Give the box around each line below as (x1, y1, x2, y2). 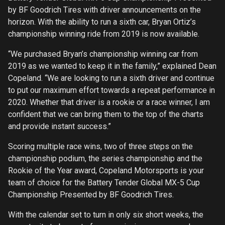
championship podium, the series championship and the (8, 153, 202, 163)
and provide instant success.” (8, 121, 111, 131)
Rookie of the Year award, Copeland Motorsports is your (8, 165, 204, 175)
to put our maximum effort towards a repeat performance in (8, 85, 215, 95)
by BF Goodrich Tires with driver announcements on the (8, 5, 201, 15)
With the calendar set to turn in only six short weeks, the (8, 209, 203, 219)
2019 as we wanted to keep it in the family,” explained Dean (8, 61, 216, 71)
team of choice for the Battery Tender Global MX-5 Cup (8, 177, 200, 187)
